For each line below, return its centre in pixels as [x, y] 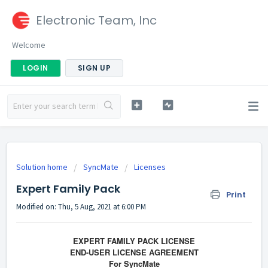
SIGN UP [94, 68]
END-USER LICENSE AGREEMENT [134, 252]
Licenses [150, 167]
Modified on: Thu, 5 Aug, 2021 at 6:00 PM [81, 207]
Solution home [43, 167]
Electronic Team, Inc [96, 20]
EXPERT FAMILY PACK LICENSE [134, 241]
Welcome [29, 45]
